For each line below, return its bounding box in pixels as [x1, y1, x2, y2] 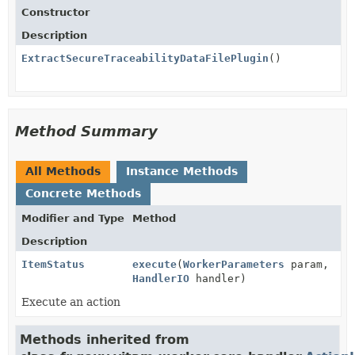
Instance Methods [126, 164, 238, 177]
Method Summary [15, 122, 158, 139]
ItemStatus [21, 258, 85, 270]
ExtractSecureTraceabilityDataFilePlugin [21, 52, 269, 64]
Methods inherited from [20, 331, 189, 347]
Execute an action [21, 295, 120, 308]
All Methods [25, 164, 101, 177]
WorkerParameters [183, 258, 284, 270]
